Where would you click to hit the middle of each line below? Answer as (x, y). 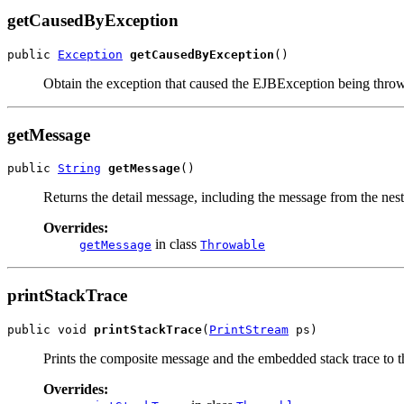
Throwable (233, 245)
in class (176, 244)
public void (50, 329)
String (79, 169)
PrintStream (249, 329)
